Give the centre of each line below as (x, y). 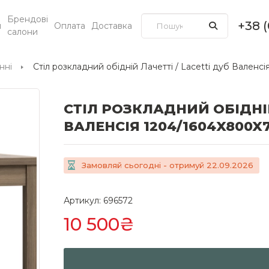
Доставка (112, 26)
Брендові (28, 19)
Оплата (70, 26)
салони (23, 32)
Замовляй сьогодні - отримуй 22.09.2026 (168, 165)
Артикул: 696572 (98, 201)
